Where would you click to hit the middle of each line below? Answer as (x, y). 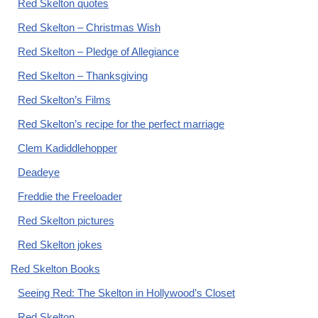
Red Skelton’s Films (64, 100)
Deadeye (39, 172)
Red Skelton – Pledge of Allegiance (98, 52)
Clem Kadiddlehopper (67, 148)
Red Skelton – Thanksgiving (83, 76)
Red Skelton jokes (60, 245)
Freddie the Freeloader (70, 197)
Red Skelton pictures (66, 221)
